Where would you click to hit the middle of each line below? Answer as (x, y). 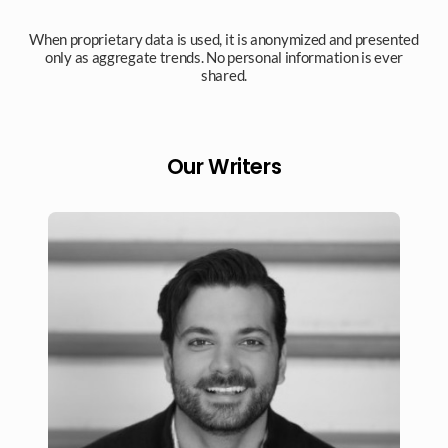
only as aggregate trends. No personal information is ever (224, 57)
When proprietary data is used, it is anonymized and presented (224, 39)
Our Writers (224, 166)
